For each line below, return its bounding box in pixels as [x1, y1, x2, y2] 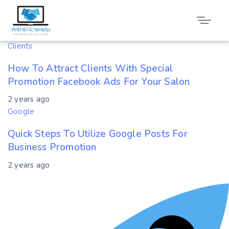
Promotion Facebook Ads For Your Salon [8, 75, 190, 88]
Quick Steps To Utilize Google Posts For [8, 127, 188, 141]
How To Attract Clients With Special [8, 61, 173, 75]
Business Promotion [8, 141, 97, 154]
